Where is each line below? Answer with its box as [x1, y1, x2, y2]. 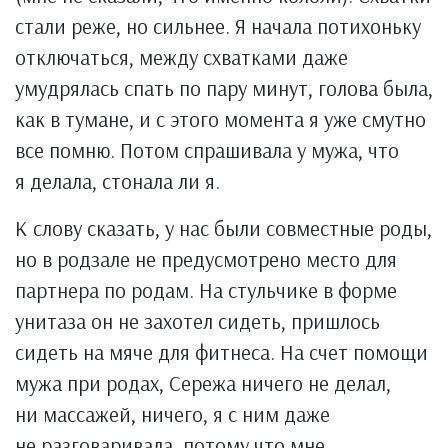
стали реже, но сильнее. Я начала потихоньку [15, 13, 421, 39]
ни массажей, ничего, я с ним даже [15, 401, 330, 427]
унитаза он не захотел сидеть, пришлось [15, 308, 380, 334]
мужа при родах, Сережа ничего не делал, [15, 370, 391, 396]
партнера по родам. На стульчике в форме [15, 277, 397, 303]
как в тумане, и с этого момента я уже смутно [15, 106, 426, 132]
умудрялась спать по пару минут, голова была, [15, 75, 433, 101]
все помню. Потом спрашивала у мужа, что [15, 137, 399, 163]
